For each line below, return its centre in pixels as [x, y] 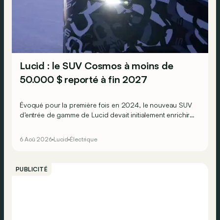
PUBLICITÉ [32, 169]
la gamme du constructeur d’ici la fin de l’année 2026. [103, 125]
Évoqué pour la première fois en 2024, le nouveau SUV [106, 105]
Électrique [84, 139]
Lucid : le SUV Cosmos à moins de [96, 66]
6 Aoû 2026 [36, 139]
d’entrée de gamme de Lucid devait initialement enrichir [105, 115]
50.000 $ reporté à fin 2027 [83, 80]
